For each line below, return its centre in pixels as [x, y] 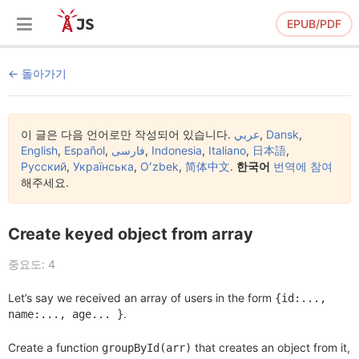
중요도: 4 [32, 264]
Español [85, 150]
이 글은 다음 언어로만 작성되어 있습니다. [127, 134]
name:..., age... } [66, 314]
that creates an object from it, [271, 347]
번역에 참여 [303, 166]
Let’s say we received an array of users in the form [141, 298]
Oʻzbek [159, 166]
